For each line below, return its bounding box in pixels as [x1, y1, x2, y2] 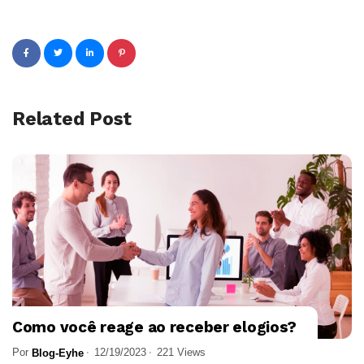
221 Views [157, 346, 206, 359]
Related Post [12, 108, 132, 131]
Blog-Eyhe [32, 347, 84, 360]
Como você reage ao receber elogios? [12, 318, 297, 337]
